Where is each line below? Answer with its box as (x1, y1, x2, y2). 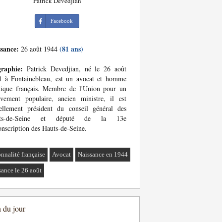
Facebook (50, 18, 73, 24)
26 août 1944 (19, 44, 59, 54)
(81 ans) (59, 44, 83, 54)
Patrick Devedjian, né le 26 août (23, 64, 126, 73)
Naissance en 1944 (78, 151, 128, 158)
